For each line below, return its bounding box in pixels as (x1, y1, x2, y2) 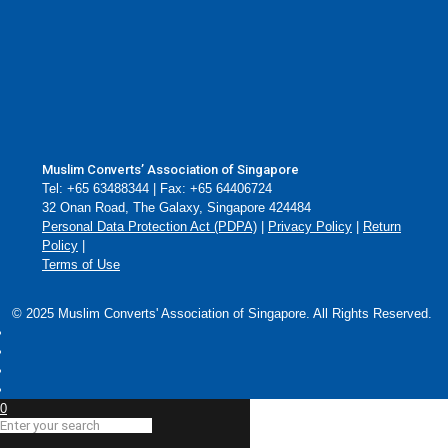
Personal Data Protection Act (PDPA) (42, 219, 257, 234)
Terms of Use (42, 257, 120, 272)
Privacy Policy (268, 219, 352, 234)
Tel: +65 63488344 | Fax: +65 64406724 (42, 181, 272, 196)
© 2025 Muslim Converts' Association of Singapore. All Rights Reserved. (12, 306, 432, 321)
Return (363, 219, 401, 234)
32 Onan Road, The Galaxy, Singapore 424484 (42, 200, 311, 215)
